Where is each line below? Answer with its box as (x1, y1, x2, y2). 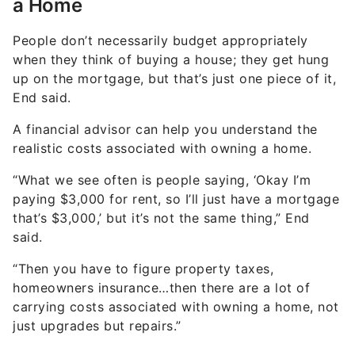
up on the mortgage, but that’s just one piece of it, (13, 42, 336, 59)
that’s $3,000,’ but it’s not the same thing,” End (13, 181, 310, 198)
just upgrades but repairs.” (13, 289, 185, 306)
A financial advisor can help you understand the (13, 93, 318, 109)
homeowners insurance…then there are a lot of (13, 251, 310, 268)
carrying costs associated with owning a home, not (13, 270, 339, 287)
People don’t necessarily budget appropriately (13, 4, 308, 21)
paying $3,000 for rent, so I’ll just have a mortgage (13, 162, 339, 179)
